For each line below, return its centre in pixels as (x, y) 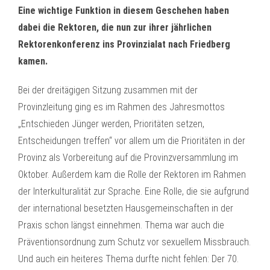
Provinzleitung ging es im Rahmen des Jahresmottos (121, 107)
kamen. (33, 61)
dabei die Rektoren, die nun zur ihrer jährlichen (115, 27)
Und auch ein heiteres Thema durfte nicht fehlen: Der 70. (128, 259)
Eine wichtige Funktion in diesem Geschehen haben (124, 11)
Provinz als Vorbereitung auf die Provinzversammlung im (128, 158)
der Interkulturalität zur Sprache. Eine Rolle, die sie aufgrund (133, 191)
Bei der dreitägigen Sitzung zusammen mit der (108, 90)
